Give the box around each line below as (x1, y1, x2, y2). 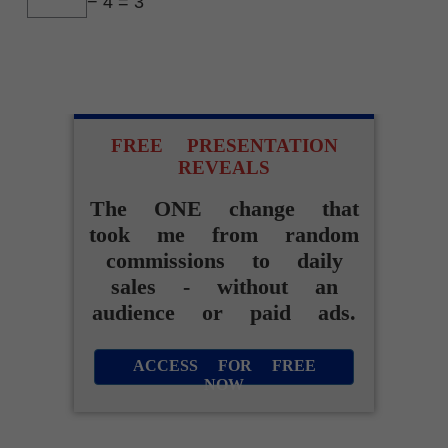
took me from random (89, 222, 359, 248)
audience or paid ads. (92, 300, 356, 326)
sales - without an (110, 274, 338, 300)
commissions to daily (105, 248, 343, 274)
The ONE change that (89, 196, 359, 222)
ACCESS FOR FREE (132, 356, 316, 376)
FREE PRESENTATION (110, 134, 338, 158)
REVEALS (178, 156, 270, 180)
